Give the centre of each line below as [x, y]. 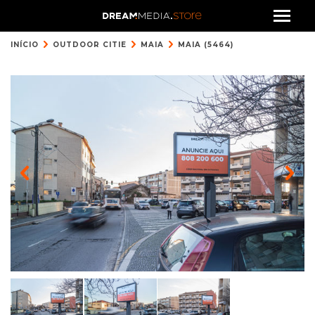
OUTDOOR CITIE [90, 45]
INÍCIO [25, 45]
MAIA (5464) [206, 45]
